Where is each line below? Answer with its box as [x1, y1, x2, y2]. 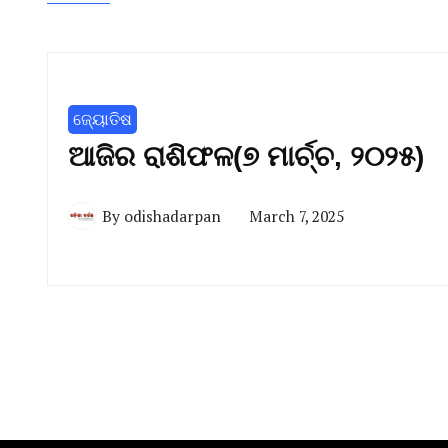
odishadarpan [124, 205, 221, 226]
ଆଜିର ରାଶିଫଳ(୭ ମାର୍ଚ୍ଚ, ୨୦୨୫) [68, 141, 424, 173]
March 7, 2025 [249, 205, 344, 226]
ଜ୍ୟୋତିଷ [73, 109, 132, 130]
